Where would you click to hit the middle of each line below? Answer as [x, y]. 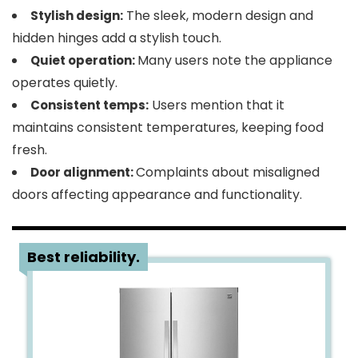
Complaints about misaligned [228, 172]
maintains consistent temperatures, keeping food [168, 127]
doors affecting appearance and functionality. [157, 195]
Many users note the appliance [235, 60]
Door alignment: [83, 172]
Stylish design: [77, 16]
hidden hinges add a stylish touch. [117, 38]
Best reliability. [84, 257]
